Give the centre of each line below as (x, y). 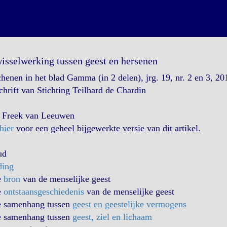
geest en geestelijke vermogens (129, 204)
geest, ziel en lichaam (112, 217)
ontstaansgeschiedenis (44, 192)
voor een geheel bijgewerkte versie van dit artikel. (107, 128)
